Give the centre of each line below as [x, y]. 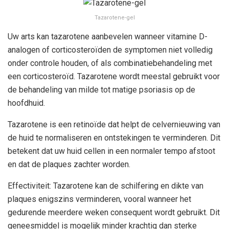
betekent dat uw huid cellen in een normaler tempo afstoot [111, 151]
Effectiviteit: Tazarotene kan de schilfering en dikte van [106, 186]
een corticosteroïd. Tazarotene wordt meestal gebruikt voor [114, 77]
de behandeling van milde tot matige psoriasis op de [101, 90]
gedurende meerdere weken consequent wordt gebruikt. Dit [114, 213]
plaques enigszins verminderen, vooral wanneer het [99, 199]
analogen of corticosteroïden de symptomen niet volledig [110, 50]
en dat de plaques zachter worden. [69, 165]
